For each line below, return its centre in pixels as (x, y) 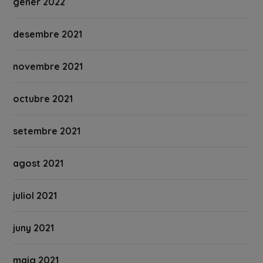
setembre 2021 (47, 131)
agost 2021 (38, 163)
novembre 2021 (48, 67)
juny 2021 (34, 228)
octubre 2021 (43, 99)
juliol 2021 (35, 196)
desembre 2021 (48, 34)
